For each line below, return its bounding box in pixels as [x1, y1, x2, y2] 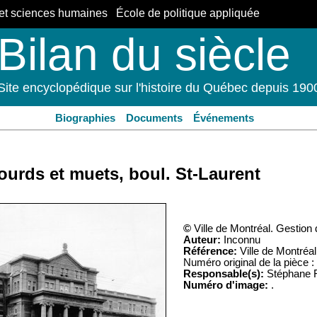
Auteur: [183, 234, 221, 246]
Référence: [183, 246, 237, 258]
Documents [125, 113, 183, 124]
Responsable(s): [183, 268, 264, 280]
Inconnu [221, 234, 260, 246]
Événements [193, 113, 255, 124]
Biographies [54, 113, 115, 124]
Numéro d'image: [183, 279, 268, 292]
